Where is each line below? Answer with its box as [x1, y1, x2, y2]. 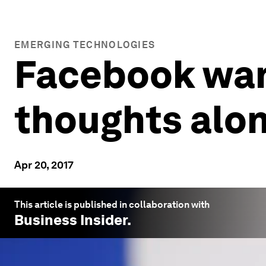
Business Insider [14, 211, 127, 229]
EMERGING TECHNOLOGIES [14, 39, 156, 50]
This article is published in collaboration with [14, 199, 210, 210]
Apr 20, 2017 [14, 159, 74, 171]
